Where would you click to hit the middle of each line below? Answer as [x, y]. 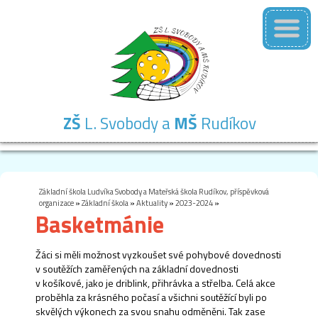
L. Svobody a [127, 123]
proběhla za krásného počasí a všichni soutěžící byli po [151, 297]
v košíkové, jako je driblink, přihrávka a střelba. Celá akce [155, 283]
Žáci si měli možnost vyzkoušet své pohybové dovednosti [158, 254]
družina [160, 180]
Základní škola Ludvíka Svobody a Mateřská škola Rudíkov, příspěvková [154, 191]
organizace [56, 202]
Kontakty [286, 162]
